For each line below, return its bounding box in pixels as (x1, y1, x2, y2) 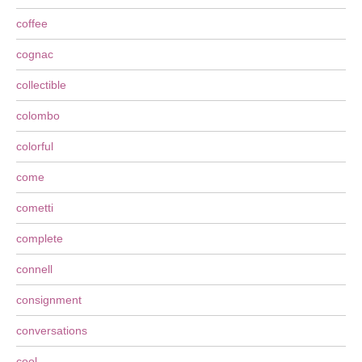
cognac (16, 48, 53, 61)
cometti (16, 201, 53, 214)
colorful (16, 140, 53, 153)
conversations (16, 324, 87, 337)
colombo (16, 109, 60, 122)
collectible (16, 78, 66, 91)
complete (16, 232, 63, 245)
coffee (16, 17, 48, 30)
